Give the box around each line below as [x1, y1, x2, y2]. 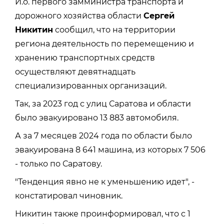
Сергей [143, 10, 174, 20]
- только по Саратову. [15, 158, 102, 168]
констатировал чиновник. [15, 190, 122, 200]
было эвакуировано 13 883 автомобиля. [15, 112, 178, 122]
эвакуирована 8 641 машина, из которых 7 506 [15, 144, 205, 154]
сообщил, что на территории [53, 24, 175, 34]
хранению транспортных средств [15, 52, 155, 62]
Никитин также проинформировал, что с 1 [15, 208, 190, 218]
